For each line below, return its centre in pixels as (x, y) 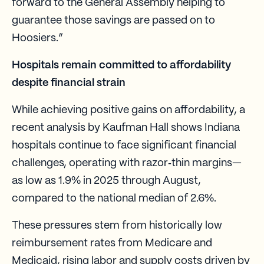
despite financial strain (69, 83)
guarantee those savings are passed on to (113, 20)
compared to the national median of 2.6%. (114, 198)
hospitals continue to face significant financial (124, 145)
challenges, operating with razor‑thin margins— (127, 163)
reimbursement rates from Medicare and (112, 243)
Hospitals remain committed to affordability (121, 65)
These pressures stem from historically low (117, 225)
